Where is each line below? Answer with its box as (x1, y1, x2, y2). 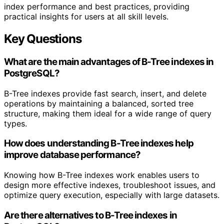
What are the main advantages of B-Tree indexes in (4, 55, 214, 67)
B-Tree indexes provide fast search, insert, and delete (4, 88, 206, 98)
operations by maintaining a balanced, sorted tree (4, 98, 193, 108)
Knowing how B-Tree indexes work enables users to (4, 170, 199, 180)
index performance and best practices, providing (4, 1, 189, 12)
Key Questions (4, 31, 81, 46)
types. (4, 118, 27, 128)
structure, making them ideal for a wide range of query (4, 108, 211, 118)
